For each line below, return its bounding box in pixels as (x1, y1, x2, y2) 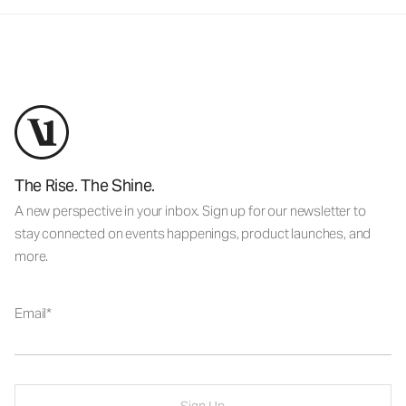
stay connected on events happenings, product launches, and (14, 225, 372, 242)
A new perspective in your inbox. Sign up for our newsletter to (14, 202, 366, 219)
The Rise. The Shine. (14, 175, 155, 196)
